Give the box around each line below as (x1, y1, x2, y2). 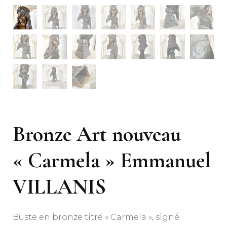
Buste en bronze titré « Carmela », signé (13, 212, 179, 222)
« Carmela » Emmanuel (13, 147, 211, 174)
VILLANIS (13, 174, 106, 200)
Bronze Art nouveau (13, 121, 181, 147)
